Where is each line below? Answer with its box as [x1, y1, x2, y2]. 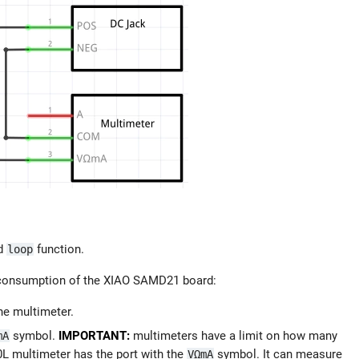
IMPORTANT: [58, 329, 130, 343]
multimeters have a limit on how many [130, 329, 337, 343]
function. [34, 242, 84, 256]
